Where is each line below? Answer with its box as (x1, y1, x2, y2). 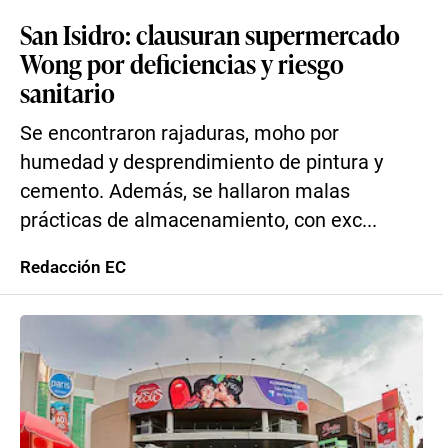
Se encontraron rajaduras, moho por (20, 122, 339, 145)
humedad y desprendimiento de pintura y (20, 151, 383, 174)
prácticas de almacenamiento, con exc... (20, 209, 377, 232)
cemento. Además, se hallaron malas (20, 180, 350, 203)
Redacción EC (20, 257, 126, 277)
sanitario (20, 74, 115, 110)
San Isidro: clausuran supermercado (20, 16, 400, 52)
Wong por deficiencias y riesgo (20, 45, 344, 81)
